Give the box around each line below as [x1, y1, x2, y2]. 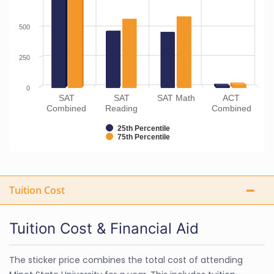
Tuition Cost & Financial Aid [9, 220, 199, 237]
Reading [105, 103, 138, 113]
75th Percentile [117, 133, 170, 141]
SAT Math [157, 93, 196, 103]
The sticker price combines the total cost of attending [9, 254, 243, 266]
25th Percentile [117, 124, 170, 133]
